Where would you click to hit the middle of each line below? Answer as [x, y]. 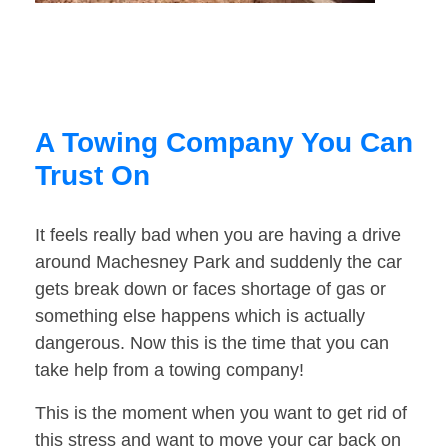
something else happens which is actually [200, 316]
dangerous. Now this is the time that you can [212, 343]
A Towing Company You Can [224, 143]
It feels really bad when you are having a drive [218, 235]
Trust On [92, 176]
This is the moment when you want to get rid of [221, 413]
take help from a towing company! [169, 370]
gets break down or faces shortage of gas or [210, 289]
